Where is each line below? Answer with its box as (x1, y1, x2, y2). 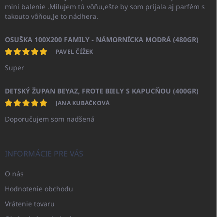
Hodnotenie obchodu (5, 184, 73, 194)
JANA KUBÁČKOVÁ (56, 99, 110, 108)
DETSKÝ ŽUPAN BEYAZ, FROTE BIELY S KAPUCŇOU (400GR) (5, 86, 199, 96)
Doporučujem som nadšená (5, 114, 94, 124)
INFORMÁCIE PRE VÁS (5, 148, 83, 159)
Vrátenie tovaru (5, 199, 55, 209)
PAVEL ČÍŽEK (56, 47, 93, 56)
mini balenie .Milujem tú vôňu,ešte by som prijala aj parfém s (5, 2, 205, 12)
